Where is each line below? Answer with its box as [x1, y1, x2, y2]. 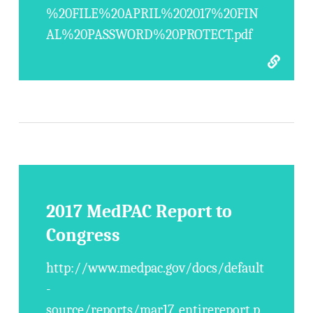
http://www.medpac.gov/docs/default [46, 260, 265, 276]
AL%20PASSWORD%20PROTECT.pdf [46, 27, 253, 43]
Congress [46, 225, 121, 246]
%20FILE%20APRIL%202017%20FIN [46, 6, 259, 22]
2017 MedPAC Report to [46, 201, 233, 222]
